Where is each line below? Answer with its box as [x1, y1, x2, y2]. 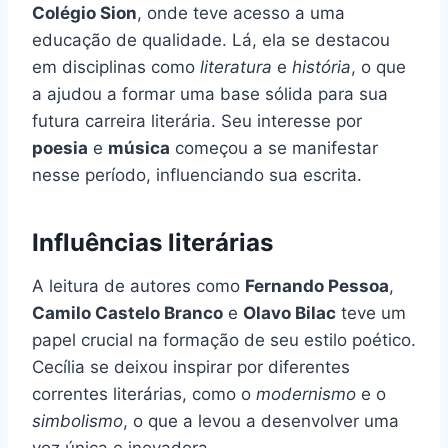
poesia [32, 138, 88, 159]
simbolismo [32, 411, 123, 432]
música [108, 138, 170, 159]
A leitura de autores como [32, 276, 245, 297]
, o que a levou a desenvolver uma [123, 411, 399, 432]
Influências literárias [32, 228, 273, 258]
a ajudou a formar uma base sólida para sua [32, 84, 388, 105]
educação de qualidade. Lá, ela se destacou [32, 30, 390, 51]
